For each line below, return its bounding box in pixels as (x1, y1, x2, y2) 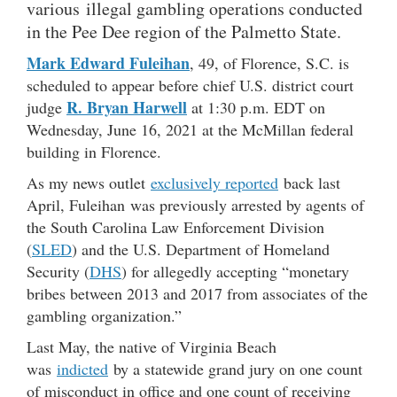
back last (278, 171, 340, 193)
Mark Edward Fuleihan (27, 51, 190, 74)
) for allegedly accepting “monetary (121, 260, 349, 282)
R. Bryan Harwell (66, 95, 187, 119)
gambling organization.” (27, 304, 182, 326)
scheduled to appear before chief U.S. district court (27, 74, 354, 96)
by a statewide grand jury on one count (108, 357, 362, 379)
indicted (57, 357, 108, 379)
